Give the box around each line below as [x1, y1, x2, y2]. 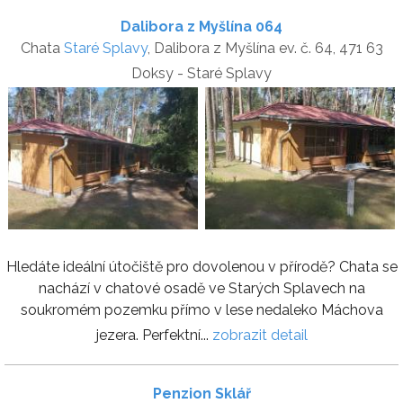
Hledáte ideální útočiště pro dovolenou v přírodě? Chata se [5, 258, 398, 276]
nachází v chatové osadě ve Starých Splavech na [38, 280, 365, 298]
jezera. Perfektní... [95, 327, 212, 345]
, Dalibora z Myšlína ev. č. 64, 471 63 [147, 40, 383, 58]
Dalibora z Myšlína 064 [121, 18, 282, 36]
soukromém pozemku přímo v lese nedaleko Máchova [20, 301, 383, 319]
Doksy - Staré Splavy [131, 65, 272, 83]
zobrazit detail [211, 327, 308, 345]
